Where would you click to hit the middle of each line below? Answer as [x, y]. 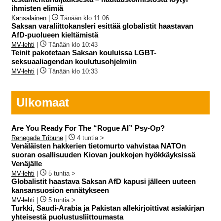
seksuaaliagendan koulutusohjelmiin [74, 61]
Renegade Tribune [37, 138]
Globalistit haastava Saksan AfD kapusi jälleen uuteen [104, 182]
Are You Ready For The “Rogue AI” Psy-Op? [88, 128]
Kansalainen [29, 18]
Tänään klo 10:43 [73, 44]
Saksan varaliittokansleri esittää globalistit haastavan [102, 26]
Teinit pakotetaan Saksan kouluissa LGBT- [84, 52]
